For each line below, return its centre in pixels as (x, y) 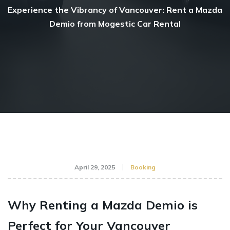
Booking (143, 167)
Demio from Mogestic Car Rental (115, 23)
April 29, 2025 (95, 167)
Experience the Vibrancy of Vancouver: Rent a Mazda (115, 9)
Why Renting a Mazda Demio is (103, 205)
